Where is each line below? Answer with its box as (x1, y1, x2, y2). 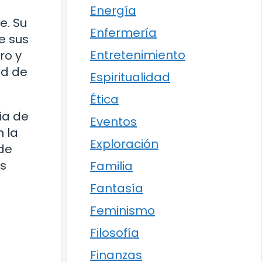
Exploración (90, 136, 158, 152)
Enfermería (90, 25, 157, 41)
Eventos (90, 113, 137, 130)
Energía (90, 2, 136, 19)
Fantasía (90, 180, 143, 196)
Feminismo (90, 202, 155, 219)
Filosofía (90, 225, 139, 241)
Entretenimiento (90, 47, 185, 63)
